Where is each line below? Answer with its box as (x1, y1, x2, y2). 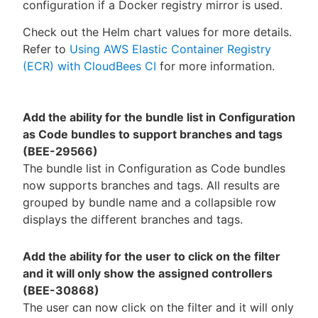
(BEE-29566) (23, 143, 98, 158)
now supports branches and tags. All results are (23, 177, 280, 192)
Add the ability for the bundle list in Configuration (23, 109, 295, 124)
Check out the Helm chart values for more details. (23, 24, 292, 39)
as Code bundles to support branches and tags (23, 126, 283, 141)
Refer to (23, 41, 70, 56)
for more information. (156, 58, 275, 73)
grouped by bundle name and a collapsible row (23, 194, 276, 209)
